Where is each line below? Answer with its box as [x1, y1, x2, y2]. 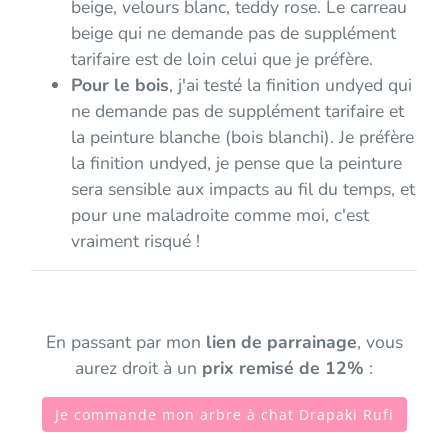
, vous [356, 330, 403, 355]
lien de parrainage [205, 330, 357, 355]
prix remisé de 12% [202, 356, 364, 381]
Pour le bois [71, 73, 169, 98]
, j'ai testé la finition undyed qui [169, 73, 412, 98]
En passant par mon [45, 330, 206, 355]
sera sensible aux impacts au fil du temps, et [71, 177, 415, 202]
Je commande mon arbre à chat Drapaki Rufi [54, 405, 394, 425]
